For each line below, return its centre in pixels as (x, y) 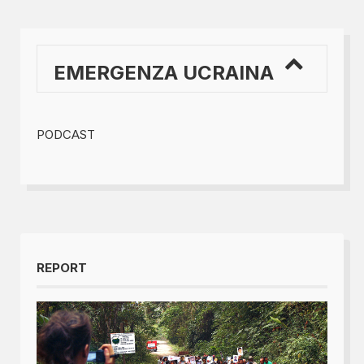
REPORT (61, 267)
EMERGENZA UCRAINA (163, 72)
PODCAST (65, 134)
